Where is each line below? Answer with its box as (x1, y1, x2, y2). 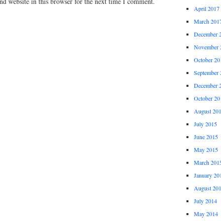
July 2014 (193, 197, 217, 205)
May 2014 (193, 210, 218, 218)
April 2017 (193, 4, 220, 13)
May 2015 (193, 146, 218, 154)
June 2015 (193, 133, 218, 141)
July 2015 (193, 120, 217, 128)
